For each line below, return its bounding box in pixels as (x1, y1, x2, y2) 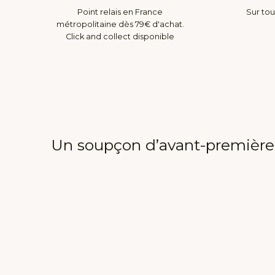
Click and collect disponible (66, 32, 175, 42)
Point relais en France (77, 7, 163, 17)
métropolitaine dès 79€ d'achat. (56, 20, 184, 29)
